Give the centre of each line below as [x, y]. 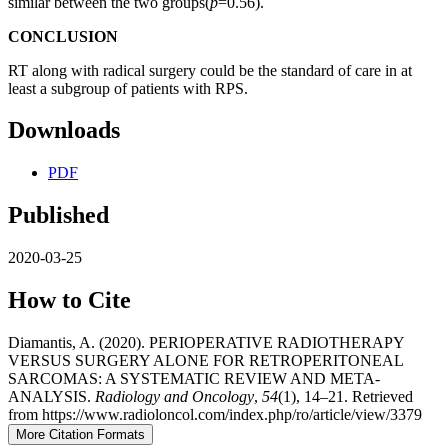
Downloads [64, 130]
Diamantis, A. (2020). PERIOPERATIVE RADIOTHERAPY [206, 342]
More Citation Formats [80, 434]
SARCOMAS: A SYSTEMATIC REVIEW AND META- [194, 378]
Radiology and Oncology [174, 396]
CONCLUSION [63, 36]
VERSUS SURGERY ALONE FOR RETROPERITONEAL [205, 360]
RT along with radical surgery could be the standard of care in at [210, 70]
